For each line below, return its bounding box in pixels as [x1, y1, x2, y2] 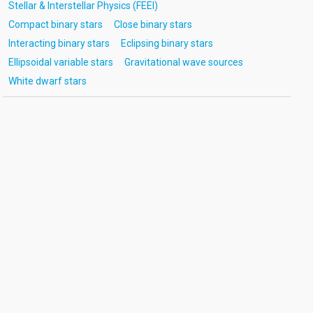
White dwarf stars [8, 75, 87, 87]
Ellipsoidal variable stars [8, 57, 113, 68]
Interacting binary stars [8, 38, 110, 49]
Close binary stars [113, 19, 192, 30]
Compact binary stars [8, 19, 103, 30]
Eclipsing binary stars [120, 38, 213, 49]
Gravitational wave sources [124, 57, 243, 68]
